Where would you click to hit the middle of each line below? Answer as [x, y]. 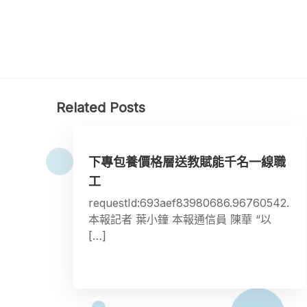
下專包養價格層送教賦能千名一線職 [187, 162]
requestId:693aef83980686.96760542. [188, 203]
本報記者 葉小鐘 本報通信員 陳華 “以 [180, 220]
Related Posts [101, 107]
